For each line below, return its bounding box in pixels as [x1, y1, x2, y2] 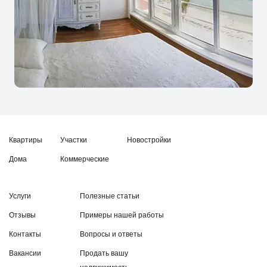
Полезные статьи [80, 192, 139, 200]
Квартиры [9, 136, 42, 144]
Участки [60, 136, 87, 144]
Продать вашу [80, 249, 128, 257]
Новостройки [127, 136, 171, 144]
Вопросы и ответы [80, 230, 142, 238]
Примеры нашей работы [80, 211, 164, 219]
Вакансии [9, 249, 41, 257]
